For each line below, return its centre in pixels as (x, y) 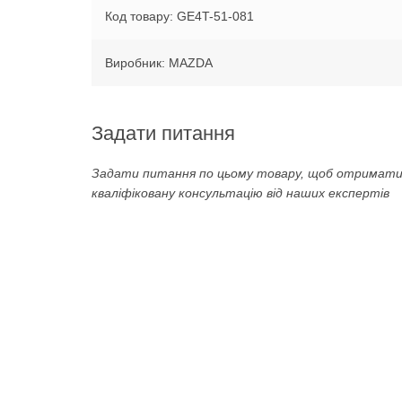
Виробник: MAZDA (159, 62)
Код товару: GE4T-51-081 (179, 16)
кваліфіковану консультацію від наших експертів (240, 192)
